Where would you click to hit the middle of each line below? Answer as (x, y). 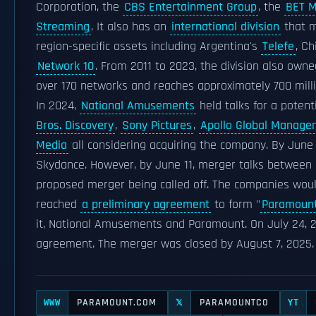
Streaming (63, 27)
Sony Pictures (157, 126)
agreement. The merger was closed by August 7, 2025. (175, 244)
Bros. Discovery (75, 126)
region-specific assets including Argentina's (148, 47)
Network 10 (66, 66)
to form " (236, 205)
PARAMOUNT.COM (117, 302)
